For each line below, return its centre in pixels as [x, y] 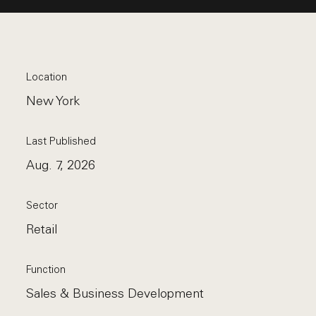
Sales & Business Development [115, 293]
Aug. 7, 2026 [61, 165]
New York [53, 101]
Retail [42, 229]
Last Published [61, 141]
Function [46, 269]
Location [47, 77]
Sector [42, 205]
